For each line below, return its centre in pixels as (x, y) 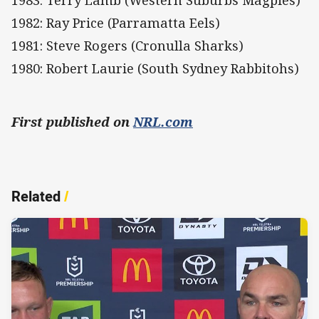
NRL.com (163, 122)
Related (36, 197)
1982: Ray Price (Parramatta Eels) (116, 23)
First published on (72, 122)
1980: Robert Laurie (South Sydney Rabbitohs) (155, 69)
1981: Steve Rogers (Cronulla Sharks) (127, 46)
